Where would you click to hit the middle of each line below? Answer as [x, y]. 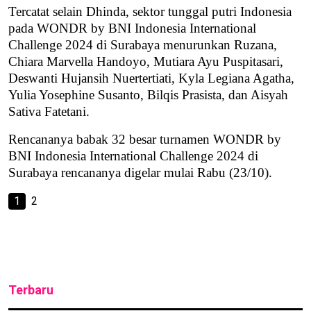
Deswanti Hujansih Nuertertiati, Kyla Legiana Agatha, [151, 78]
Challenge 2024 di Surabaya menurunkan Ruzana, [143, 45]
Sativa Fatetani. [49, 112]
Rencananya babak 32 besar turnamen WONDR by [145, 140]
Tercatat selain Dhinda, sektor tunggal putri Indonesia [150, 12]
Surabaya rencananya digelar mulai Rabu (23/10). [140, 173]
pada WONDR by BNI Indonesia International [132, 28]
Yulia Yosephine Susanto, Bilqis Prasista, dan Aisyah [148, 95]
